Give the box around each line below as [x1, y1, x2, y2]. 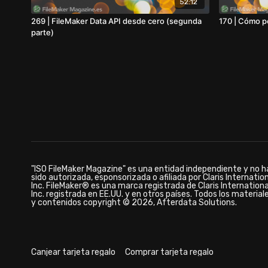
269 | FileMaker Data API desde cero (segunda [31, 16, 202, 26]
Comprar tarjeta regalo [125, 246, 214, 257]
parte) [31, 27, 54, 37]
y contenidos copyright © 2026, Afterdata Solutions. [31, 197, 237, 208]
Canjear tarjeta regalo [31, 246, 115, 257]
